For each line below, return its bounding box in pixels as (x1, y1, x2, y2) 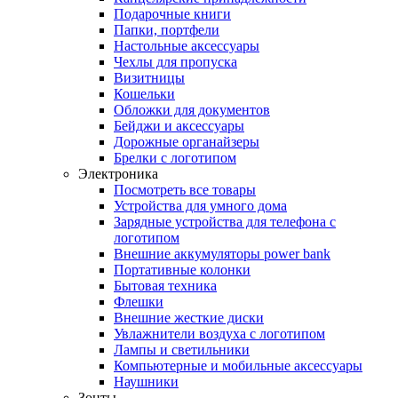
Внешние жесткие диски (114, 310, 264, 325)
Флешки (114, 294, 163, 309)
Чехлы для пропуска (114, 54, 237, 69)
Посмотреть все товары (114, 182, 256, 197)
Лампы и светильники (114, 342, 250, 357)
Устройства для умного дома (114, 198, 287, 213)
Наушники (114, 374, 179, 389)
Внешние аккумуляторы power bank (114, 246, 330, 261)
